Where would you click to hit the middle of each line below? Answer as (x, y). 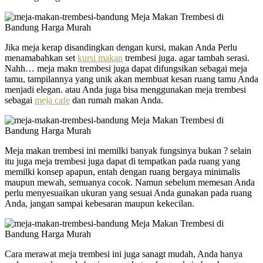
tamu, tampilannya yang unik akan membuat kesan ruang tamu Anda (131, 79)
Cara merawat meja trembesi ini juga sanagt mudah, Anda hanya (124, 254)
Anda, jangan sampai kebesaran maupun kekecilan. (100, 203)
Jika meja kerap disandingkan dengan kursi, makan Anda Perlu (121, 47)
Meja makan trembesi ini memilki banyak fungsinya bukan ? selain (128, 150)
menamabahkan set (41, 58)
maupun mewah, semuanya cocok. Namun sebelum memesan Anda (130, 182)
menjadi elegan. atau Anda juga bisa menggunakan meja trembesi (125, 89)
